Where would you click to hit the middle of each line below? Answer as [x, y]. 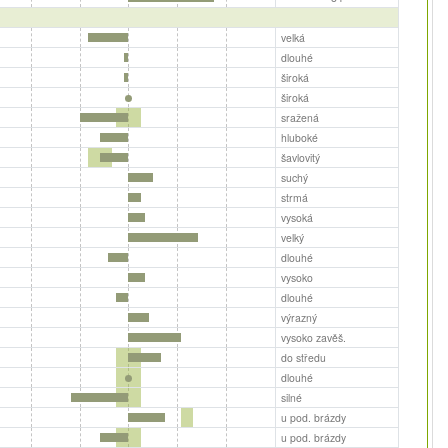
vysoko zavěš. [313, 337]
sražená [299, 117]
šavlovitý [300, 157]
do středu [303, 357]
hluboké [299, 137]
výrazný [298, 317]
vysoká [296, 217]
